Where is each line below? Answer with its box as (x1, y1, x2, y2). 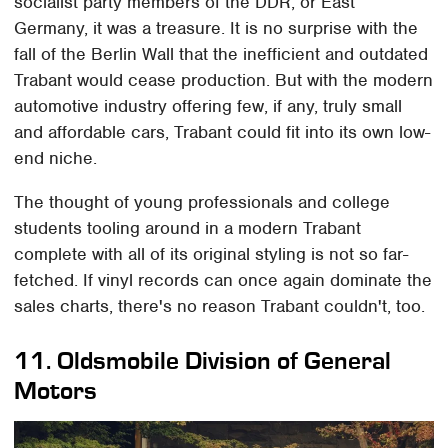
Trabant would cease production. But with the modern (14, 69, 434, 92)
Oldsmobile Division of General (57, 346, 392, 376)
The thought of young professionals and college (14, 191, 391, 214)
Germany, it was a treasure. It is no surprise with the (14, 17, 419, 40)
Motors (14, 376, 98, 406)
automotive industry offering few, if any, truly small (14, 95, 403, 118)
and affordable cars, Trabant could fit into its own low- (14, 121, 431, 144)
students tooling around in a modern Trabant (14, 217, 362, 240)
